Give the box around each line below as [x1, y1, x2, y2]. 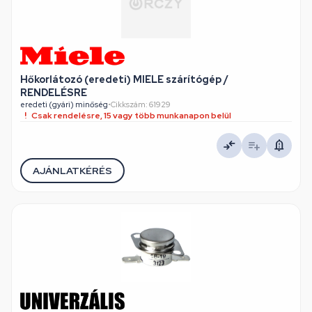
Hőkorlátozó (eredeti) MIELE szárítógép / [20, 73, 228, 86]
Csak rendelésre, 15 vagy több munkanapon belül [31, 110, 231, 121]
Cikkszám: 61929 [111, 100, 171, 109]
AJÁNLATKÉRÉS [33, 164, 112, 177]
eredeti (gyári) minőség [20, 100, 108, 109]
